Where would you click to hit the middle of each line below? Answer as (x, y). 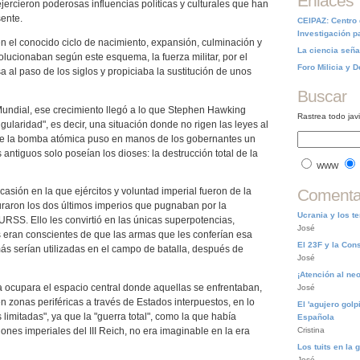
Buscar (322, 96)
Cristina (311, 330)
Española (316, 317)
